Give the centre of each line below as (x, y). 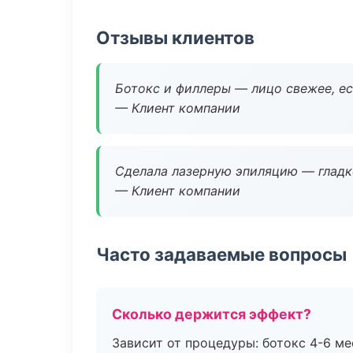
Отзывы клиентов (175, 37)
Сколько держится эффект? (212, 314)
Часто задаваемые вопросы (221, 254)
